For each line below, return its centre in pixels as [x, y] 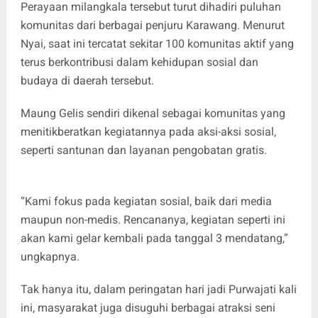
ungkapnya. [50, 256]
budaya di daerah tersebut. [87, 80]
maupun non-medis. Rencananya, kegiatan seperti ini [153, 219]
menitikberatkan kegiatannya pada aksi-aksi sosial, [148, 131]
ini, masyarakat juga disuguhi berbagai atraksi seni [148, 307]
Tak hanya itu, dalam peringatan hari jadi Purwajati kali [158, 289]
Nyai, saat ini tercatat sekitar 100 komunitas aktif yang [157, 43]
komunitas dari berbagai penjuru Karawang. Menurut [152, 25]
